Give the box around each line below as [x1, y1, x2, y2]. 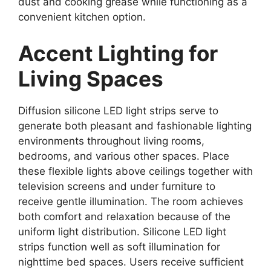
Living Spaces [18, 65, 163, 91]
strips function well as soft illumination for [18, 240, 220, 253]
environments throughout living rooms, [18, 134, 204, 147]
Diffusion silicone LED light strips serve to [18, 104, 218, 117]
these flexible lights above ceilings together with [18, 165, 253, 177]
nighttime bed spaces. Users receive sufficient [18, 255, 244, 268]
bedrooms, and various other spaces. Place [18, 149, 229, 162]
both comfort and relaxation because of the [18, 210, 230, 223]
